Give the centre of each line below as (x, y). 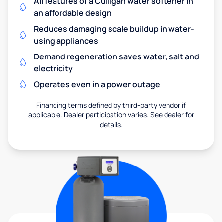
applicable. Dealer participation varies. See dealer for (111, 114)
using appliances (66, 40)
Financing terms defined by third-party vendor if (111, 105)
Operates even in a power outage (97, 84)
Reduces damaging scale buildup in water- (114, 28)
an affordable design (73, 13)
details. (111, 124)
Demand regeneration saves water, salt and (116, 56)
